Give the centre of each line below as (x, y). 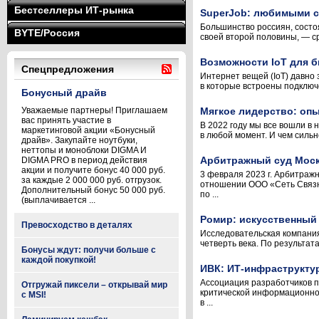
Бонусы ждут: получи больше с (89, 250)
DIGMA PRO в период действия (84, 160)
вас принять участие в (66, 120)
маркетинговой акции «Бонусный (88, 130)
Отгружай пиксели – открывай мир (94, 285)
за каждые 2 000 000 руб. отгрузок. (91, 180)
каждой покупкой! (59, 260)
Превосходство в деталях (77, 225)
